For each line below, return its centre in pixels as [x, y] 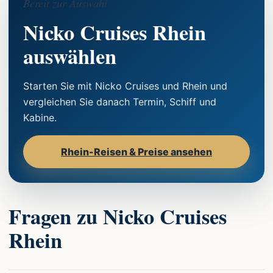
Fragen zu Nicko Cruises [118, 216]
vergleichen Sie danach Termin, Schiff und [120, 101]
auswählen [70, 56]
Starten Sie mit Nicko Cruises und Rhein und [125, 86]
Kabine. [40, 117]
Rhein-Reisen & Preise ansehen [136, 151]
